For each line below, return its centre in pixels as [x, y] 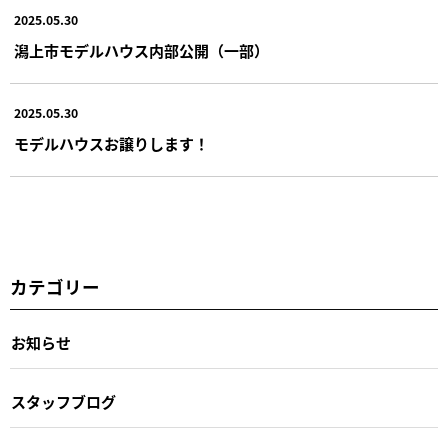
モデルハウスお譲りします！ [111, 143]
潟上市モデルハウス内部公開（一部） [141, 50]
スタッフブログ [63, 402]
